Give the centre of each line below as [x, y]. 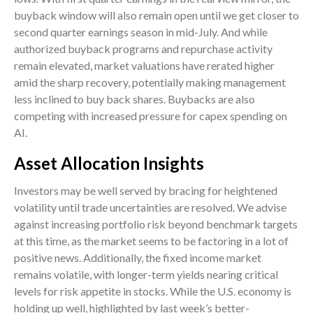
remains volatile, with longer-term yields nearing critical [146, 275]
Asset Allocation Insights [109, 163]
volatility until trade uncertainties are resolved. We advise [150, 208]
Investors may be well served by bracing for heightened [146, 191]
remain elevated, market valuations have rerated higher [144, 66]
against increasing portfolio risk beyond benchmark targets [156, 224]
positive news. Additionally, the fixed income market [138, 258]
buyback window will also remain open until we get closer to [156, 15]
